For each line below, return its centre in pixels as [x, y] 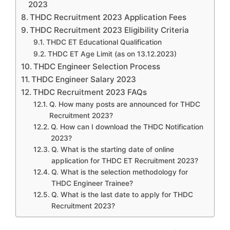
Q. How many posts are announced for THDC [124, 104]
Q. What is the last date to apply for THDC [122, 195]
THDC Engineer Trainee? [92, 184]
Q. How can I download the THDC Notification [127, 127]
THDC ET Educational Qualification [104, 42]
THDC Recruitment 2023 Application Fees [108, 17]
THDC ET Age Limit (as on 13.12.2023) [112, 54]
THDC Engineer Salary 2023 [84, 80]
